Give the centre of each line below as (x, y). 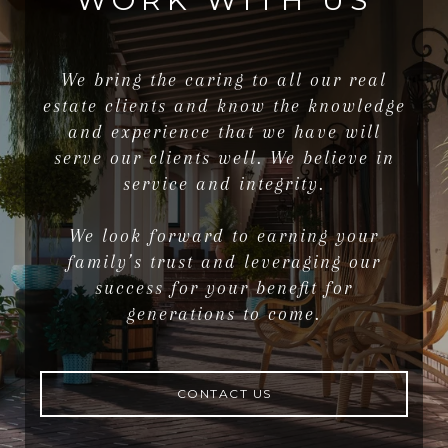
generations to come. (224, 314)
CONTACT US (224, 394)
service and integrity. (224, 184)
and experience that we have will (224, 132)
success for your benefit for (224, 288)
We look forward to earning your (224, 236)
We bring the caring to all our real (224, 80)
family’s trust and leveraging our (224, 262)
